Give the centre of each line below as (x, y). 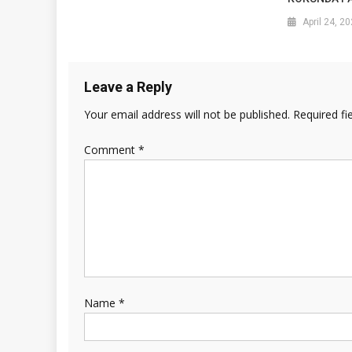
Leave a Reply (128, 86)
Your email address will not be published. (187, 114)
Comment (111, 149)
